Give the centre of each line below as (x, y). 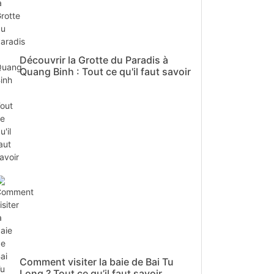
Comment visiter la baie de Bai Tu (97, 262)
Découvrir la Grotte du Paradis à (94, 60)
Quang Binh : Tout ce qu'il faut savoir (105, 72)
